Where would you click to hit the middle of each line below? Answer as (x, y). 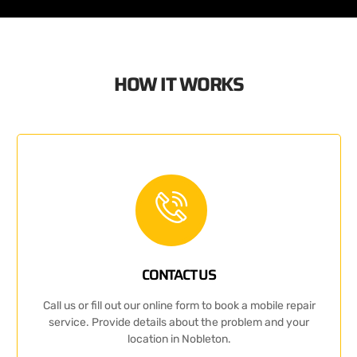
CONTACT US (179, 275)
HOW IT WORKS (178, 85)
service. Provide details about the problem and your (179, 323)
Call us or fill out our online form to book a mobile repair (179, 306)
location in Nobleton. (179, 339)
